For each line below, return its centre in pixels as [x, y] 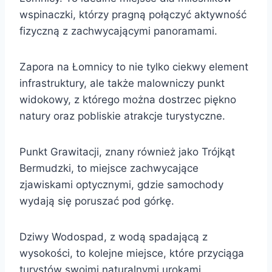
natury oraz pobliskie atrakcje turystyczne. [122, 116]
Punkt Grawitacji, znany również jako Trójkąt [127, 151]
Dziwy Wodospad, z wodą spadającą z [114, 236]
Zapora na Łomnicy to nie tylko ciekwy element [134, 66]
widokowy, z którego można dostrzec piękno [128, 99]
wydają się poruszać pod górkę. [97, 201]
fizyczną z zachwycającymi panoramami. [118, 31]
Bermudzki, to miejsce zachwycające [109, 168]
